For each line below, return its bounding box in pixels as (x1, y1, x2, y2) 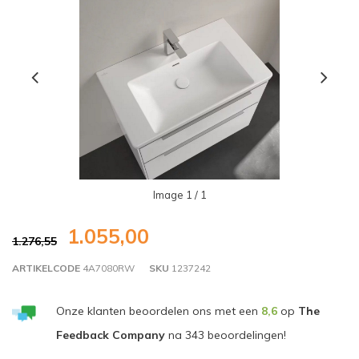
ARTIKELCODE (12, 262, 80, 275)
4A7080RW (80, 262, 135, 275)
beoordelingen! (204, 328, 286, 343)
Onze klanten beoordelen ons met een (55, 304, 261, 319)
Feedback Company (55, 328, 165, 343)
